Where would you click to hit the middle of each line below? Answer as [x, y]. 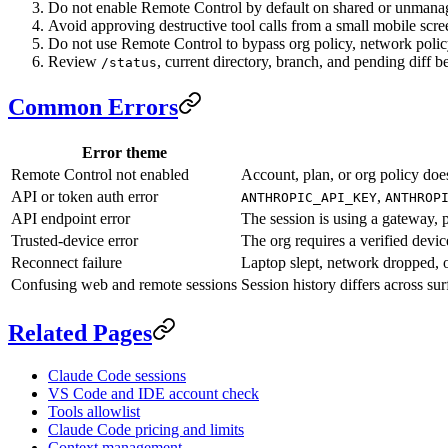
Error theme [124, 152]
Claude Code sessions [117, 375]
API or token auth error [84, 196]
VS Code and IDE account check [153, 393]
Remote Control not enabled [100, 174]
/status [129, 62]
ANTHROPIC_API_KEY [309, 197]
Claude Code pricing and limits [146, 429]
